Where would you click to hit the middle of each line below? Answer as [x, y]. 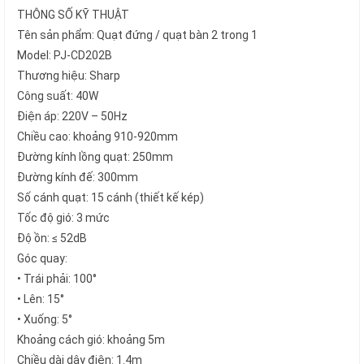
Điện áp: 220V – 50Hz [72, 116]
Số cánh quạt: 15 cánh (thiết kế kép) [110, 197]
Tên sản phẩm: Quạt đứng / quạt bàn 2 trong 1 [137, 35]
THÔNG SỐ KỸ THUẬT [73, 14]
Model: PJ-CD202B [65, 55]
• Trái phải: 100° [57, 278]
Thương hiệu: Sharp [69, 75]
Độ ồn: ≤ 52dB [52, 238]
